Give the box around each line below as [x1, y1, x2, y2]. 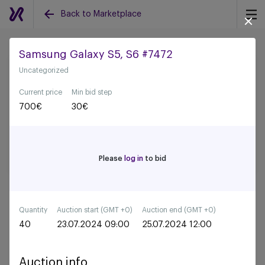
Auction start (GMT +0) [57, 206, 132, 214]
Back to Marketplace [61, 10, 141, 18]
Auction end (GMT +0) [142, 206, 216, 214]
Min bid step [72, 89, 112, 96]
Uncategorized [19, 67, 69, 74]
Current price [19, 89, 62, 96]
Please [99, 155, 124, 162]
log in [124, 155, 143, 162]
